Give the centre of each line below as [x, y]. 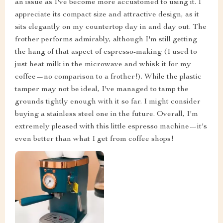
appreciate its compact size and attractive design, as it [107, 15]
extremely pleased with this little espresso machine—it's [111, 127]
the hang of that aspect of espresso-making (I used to [106, 52]
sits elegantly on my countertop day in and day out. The [111, 27]
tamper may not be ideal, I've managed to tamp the [102, 89]
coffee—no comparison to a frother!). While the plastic [108, 77]
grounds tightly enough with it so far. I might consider [108, 102]
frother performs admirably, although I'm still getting [106, 40]
